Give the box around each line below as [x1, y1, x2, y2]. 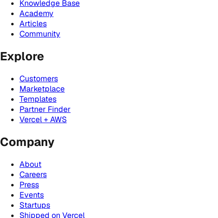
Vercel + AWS [19, 114, 67, 125]
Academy [19, 8, 54, 18]
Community [19, 28, 60, 39]
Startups [19, 200, 50, 210]
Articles [19, 18, 47, 29]
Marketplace [19, 83, 65, 94]
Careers [19, 169, 47, 180]
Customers [19, 73, 58, 84]
